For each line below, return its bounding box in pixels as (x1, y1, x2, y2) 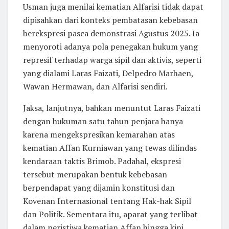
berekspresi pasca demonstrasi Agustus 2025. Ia (23, 27, 199, 39)
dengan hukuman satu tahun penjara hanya (23, 115, 183, 127)
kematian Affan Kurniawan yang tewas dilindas (23, 142, 197, 153)
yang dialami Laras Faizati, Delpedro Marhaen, (23, 67, 193, 79)
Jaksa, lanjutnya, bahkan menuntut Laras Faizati (23, 102, 200, 113)
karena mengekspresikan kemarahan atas (23, 128, 175, 140)
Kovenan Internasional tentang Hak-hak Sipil (23, 195, 191, 207)
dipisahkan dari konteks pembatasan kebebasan (23, 14, 198, 26)
